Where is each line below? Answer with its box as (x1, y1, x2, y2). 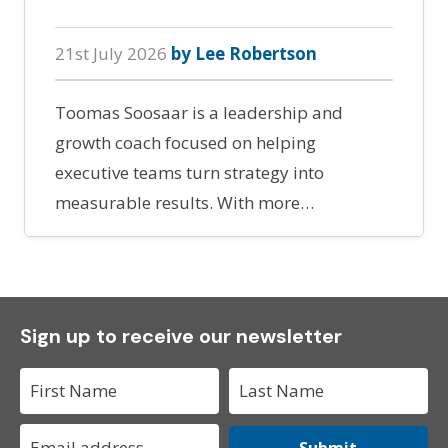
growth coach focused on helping (55, 130, 316, 154)
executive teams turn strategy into (55, 160, 324, 184)
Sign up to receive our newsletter (19, 322, 342, 349)
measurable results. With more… (55, 190, 314, 214)
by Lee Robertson (171, 41, 317, 65)
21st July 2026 (55, 41, 171, 65)
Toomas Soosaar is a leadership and (55, 100, 343, 124)
